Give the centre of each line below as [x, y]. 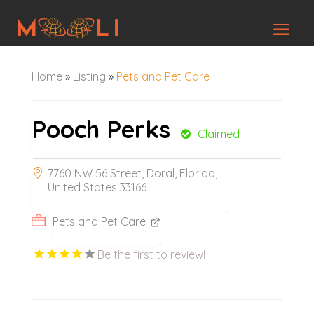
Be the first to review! [151, 254]
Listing [89, 76]
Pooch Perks [101, 129]
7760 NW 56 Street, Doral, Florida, [132, 173]
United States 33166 [97, 187]
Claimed [218, 134]
